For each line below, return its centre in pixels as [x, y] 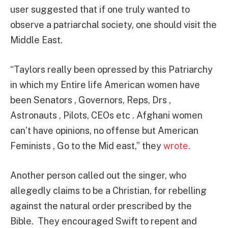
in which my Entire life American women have [105, 84]
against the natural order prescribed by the [101, 206]
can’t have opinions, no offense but [84, 130]
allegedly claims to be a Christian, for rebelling [108, 190]
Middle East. [36, 40]
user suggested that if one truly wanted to [100, 10]
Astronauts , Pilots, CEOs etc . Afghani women [106, 115]
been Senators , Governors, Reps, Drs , [91, 100]
